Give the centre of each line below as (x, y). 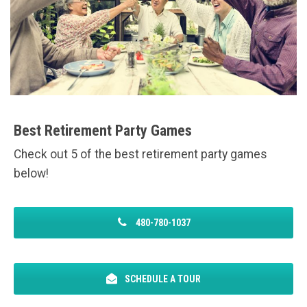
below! (31, 173)
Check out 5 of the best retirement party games (140, 154)
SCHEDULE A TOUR (162, 279)
